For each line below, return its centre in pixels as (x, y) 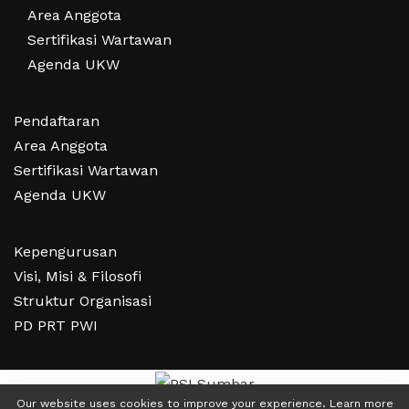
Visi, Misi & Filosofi (78, 277)
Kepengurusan (65, 252)
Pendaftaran (57, 121)
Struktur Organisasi (83, 301)
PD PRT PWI (56, 326)
